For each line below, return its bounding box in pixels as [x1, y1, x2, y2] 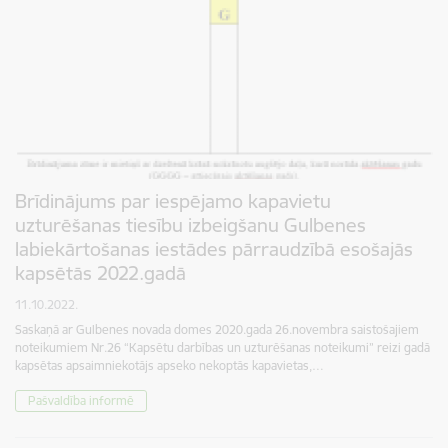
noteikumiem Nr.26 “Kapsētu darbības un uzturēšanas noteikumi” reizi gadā [15, 339, 430, 355]
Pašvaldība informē [28, 392, 134, 408]
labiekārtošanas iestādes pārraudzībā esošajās [15, 236, 413, 261]
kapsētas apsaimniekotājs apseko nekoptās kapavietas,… [15, 357, 324, 373]
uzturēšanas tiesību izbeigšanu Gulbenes [15, 212, 366, 237]
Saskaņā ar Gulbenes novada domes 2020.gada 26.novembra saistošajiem [15, 321, 419, 337]
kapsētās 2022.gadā [15, 260, 186, 285]
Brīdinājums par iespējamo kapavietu [15, 188, 331, 213]
